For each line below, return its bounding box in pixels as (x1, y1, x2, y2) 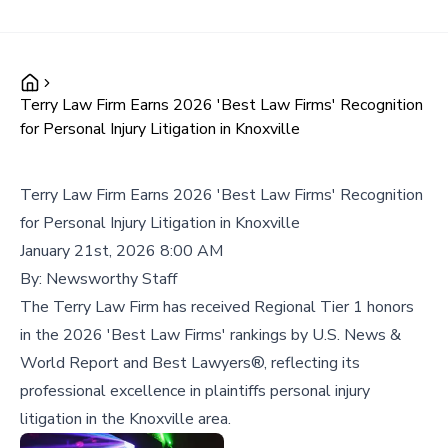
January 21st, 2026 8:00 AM (20, 240, 223, 262)
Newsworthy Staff (46, 268, 177, 290)
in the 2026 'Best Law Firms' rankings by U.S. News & (20, 324, 401, 346)
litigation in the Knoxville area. (20, 408, 231, 430)
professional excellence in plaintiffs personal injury (20, 380, 370, 402)
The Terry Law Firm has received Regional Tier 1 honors (20, 296, 414, 318)
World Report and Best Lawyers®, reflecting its (20, 352, 360, 374)
